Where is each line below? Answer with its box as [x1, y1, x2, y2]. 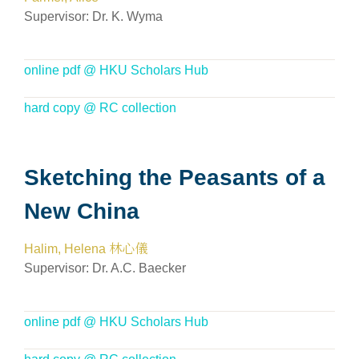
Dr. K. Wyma [92, 10, 163, 23]
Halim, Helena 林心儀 [24, 242, 147, 256]
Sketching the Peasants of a [24, 165, 325, 190]
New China [24, 199, 139, 224]
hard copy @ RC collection [24, 101, 176, 115]
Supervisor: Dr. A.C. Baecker [24, 261, 186, 275]
